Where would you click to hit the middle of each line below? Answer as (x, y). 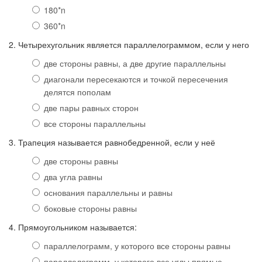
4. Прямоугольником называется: (73, 227)
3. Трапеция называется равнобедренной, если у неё (112, 142)
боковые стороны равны (90, 208)
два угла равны (73, 177)
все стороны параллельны (95, 124)
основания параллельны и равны (108, 193)
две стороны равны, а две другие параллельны (135, 63)
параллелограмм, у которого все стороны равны (137, 246)
